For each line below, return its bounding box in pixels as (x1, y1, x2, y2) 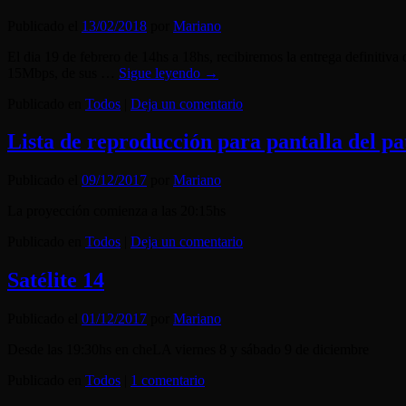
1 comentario (130, 372, 205, 389)
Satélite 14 (7, 268, 104, 293)
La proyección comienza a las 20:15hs (7, 203, 262, 219)
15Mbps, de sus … (7, 64, 119, 81)
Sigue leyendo (119, 64, 204, 81)
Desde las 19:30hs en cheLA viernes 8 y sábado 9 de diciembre (7, 342, 369, 358)
